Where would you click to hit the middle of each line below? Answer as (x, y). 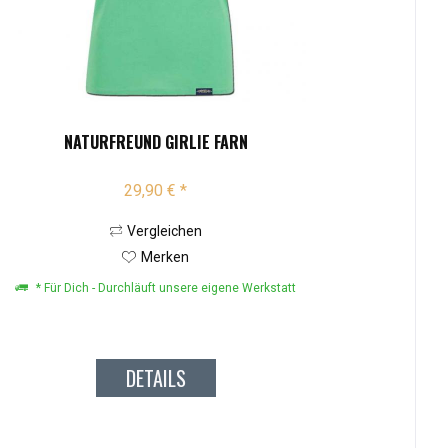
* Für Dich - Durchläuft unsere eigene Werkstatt (165, 288)
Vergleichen (164, 231)
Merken (165, 257)
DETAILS (155, 378)
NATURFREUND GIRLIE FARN (155, 142)
